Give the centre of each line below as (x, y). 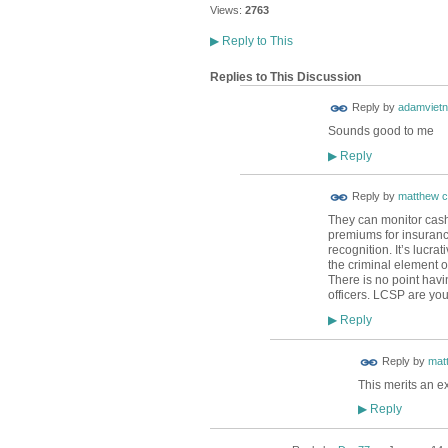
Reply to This (255, 41)
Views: (225, 10)
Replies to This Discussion (285, 76)
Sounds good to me (382, 131)
